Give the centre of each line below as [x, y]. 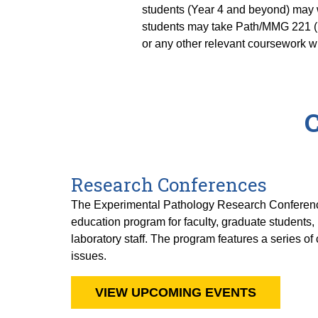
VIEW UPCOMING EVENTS [176, 293]
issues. [89, 256]
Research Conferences [169, 184]
